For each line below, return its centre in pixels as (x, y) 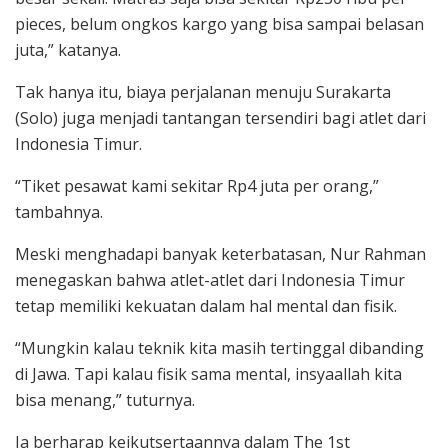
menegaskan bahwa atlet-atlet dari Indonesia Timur (210, 280)
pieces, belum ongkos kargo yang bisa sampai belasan (219, 24)
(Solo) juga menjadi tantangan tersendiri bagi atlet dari (220, 118)
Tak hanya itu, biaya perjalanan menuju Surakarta (203, 92)
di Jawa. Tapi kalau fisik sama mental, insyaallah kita (208, 374)
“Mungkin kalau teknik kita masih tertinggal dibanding (219, 348)
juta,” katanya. (68, 50)
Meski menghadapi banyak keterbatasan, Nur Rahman (220, 254)
